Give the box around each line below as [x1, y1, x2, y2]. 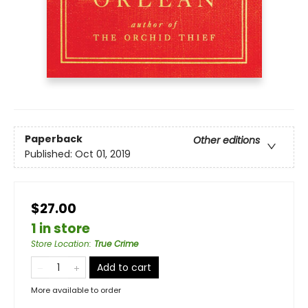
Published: [25, 147, 75, 162]
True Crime [94, 238, 138, 250]
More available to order [31, 285, 121, 296]
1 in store [31, 219, 90, 238]
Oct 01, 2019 [75, 147, 131, 162]
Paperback [25, 132, 82, 146]
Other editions [193, 133, 260, 148]
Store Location [31, 238, 89, 250]
